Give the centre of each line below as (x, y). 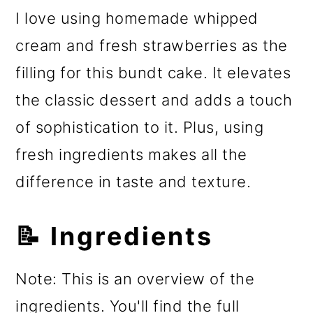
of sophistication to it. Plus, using (140, 128)
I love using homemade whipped (137, 19)
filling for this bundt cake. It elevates (153, 73)
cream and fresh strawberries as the (152, 46)
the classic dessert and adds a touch (154, 100)
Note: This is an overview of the (135, 279)
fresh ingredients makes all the (131, 155)
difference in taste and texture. (133, 182)
